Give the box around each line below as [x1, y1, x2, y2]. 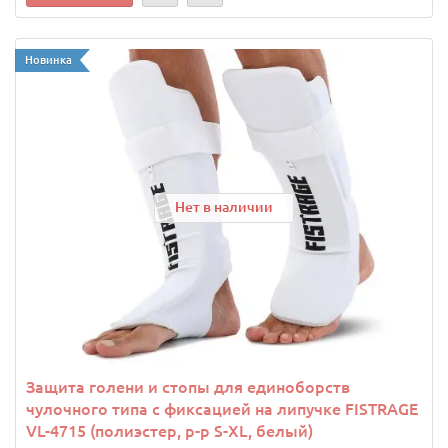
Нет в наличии [175, 198, 273, 215]
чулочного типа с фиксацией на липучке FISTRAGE [26, 400, 418, 419]
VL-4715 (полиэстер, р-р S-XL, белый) [26, 422, 313, 441]
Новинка [25, 54, 72, 67]
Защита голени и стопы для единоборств [26, 378, 350, 397]
